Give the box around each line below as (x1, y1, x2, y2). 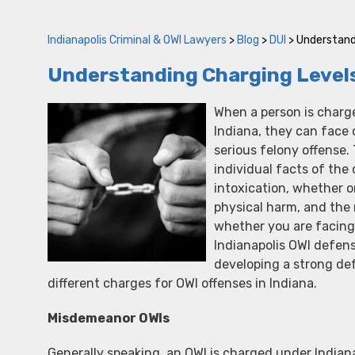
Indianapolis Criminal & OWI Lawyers (48, 33, 227, 47)
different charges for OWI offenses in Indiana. (48, 276, 317, 291)
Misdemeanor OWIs (48, 311, 170, 326)
